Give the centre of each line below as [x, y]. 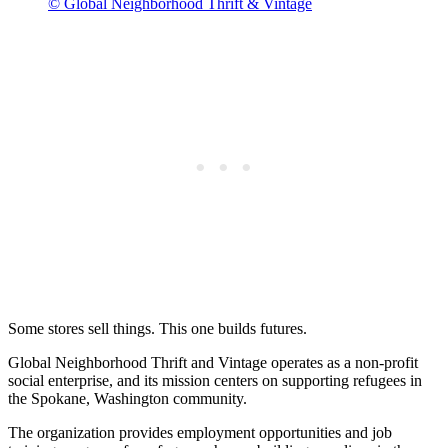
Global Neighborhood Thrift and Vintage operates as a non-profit [213, 363]
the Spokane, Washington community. [127, 399]
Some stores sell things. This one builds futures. [157, 329]
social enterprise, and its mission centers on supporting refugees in [215, 381]
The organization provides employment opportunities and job [200, 433]
